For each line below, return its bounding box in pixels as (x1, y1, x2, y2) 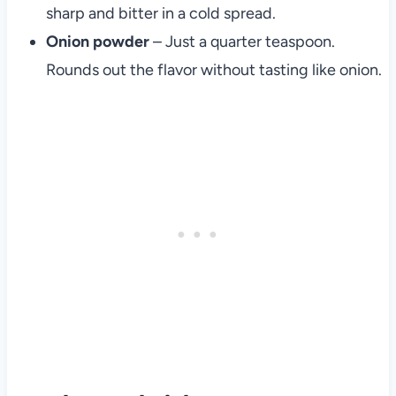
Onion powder (45, 31, 149, 51)
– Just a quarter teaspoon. (148, 31, 335, 51)
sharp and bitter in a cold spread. (45, 3, 276, 23)
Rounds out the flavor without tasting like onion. (45, 59, 382, 80)
